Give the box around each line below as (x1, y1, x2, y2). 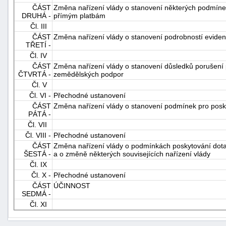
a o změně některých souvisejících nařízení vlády (53, 149, 210, 158)
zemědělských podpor (53, 70, 124, 78)
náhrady (187, 93, 214, 102)
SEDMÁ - (22, 189, 51, 198)
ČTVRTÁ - (18, 70, 51, 78)
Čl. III (30, 22, 51, 30)
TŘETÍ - (26, 40, 51, 49)
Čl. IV (30, 51, 51, 60)
